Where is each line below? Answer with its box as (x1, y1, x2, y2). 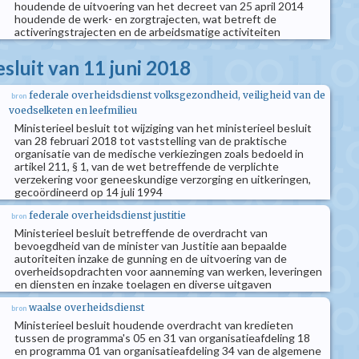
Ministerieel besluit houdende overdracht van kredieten (14, 318, 293, 332)
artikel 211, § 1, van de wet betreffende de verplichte (14, 159, 279, 173)
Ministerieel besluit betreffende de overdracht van (14, 226, 268, 240)
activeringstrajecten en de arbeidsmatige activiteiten (14, 25, 280, 38)
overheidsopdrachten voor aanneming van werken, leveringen (14, 264, 322, 278)
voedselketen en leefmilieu (9, 104, 137, 116)
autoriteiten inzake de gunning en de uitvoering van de (14, 252, 287, 265)
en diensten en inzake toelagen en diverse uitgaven (14, 277, 272, 291)
